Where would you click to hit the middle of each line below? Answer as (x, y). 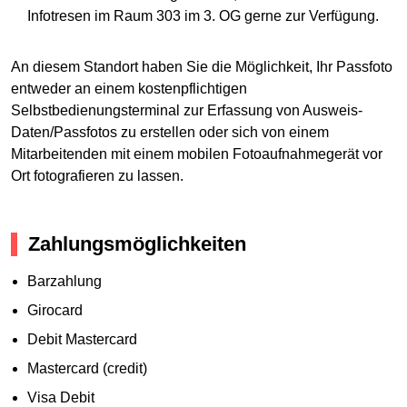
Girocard (55, 311)
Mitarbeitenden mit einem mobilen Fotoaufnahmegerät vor (197, 154)
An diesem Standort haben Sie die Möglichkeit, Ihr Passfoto (202, 66)
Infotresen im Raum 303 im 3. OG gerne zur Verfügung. (203, 15)
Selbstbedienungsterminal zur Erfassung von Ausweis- (187, 110)
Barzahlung (64, 282)
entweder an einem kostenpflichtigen (129, 88)
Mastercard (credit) (87, 369)
